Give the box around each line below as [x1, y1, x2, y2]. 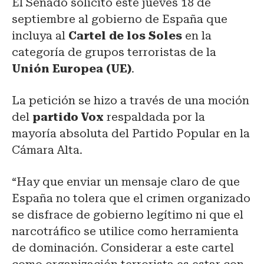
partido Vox [29, 110, 104, 124]
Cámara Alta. [12, 143, 82, 157]
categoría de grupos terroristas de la [12, 45, 216, 59]
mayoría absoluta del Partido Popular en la [12, 126, 250, 140]
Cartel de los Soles [68, 28, 182, 42]
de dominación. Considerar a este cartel [12, 240, 234, 255]
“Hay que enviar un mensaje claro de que [12, 174, 240, 189]
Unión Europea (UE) [12, 61, 131, 75]
